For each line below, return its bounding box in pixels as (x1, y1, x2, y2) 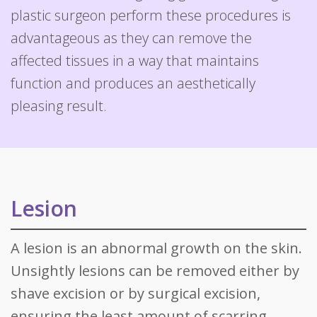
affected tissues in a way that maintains (11, 51, 259, 70)
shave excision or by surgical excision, (11, 284, 260, 303)
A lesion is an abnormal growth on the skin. (11, 238, 302, 258)
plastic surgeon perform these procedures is (11, 6, 291, 25)
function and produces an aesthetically (11, 74, 255, 93)
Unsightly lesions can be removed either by (11, 261, 299, 280)
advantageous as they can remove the (11, 28, 252, 47)
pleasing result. (11, 96, 107, 115)
